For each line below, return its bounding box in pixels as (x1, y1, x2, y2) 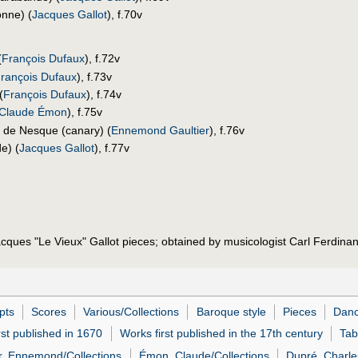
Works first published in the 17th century (119, 327, 323, 340)
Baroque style (196, 304, 266, 318)
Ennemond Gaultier (111, 123, 210, 137)
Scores (31, 304, 67, 318)
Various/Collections (83, 304, 180, 318)
